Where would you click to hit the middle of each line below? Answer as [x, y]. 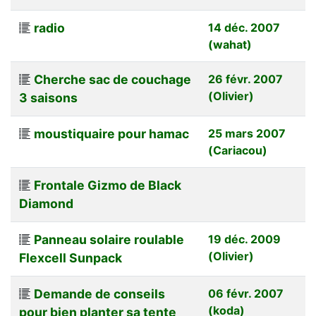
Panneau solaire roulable [109, 239]
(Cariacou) [238, 150]
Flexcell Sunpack [71, 257]
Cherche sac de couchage [113, 79]
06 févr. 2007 [246, 293]
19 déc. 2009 [244, 239]
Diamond [46, 203]
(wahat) [230, 44]
